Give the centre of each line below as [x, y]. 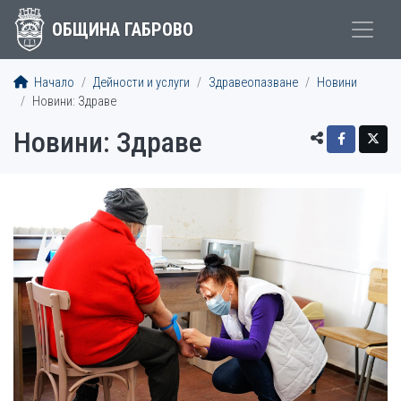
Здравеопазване [253, 83]
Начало [53, 83]
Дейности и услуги [141, 83]
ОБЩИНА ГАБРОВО [122, 30]
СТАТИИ [60, 226]
